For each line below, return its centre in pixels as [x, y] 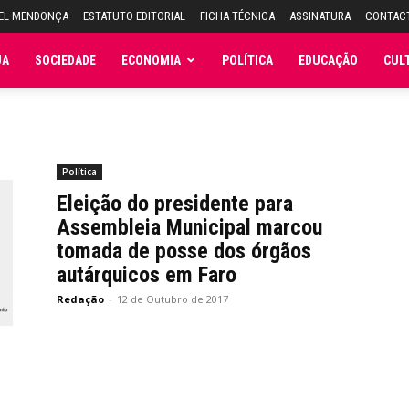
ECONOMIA [151, 60]
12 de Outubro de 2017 [173, 299]
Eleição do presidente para [175, 204]
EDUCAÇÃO [328, 60]
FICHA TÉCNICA [237, 16]
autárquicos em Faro [147, 275]
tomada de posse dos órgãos [184, 251]
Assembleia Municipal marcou [189, 227]
